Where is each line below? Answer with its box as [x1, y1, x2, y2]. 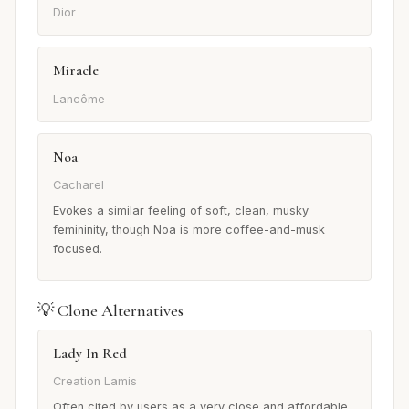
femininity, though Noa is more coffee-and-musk [53, 222, 325, 236]
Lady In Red [53, 343, 127, 362]
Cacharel [53, 178, 104, 193]
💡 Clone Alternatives [37, 299, 184, 320]
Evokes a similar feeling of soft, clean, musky [53, 203, 309, 217]
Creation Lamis [53, 374, 137, 389]
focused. [53, 241, 102, 256]
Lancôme [53, 91, 105, 106]
